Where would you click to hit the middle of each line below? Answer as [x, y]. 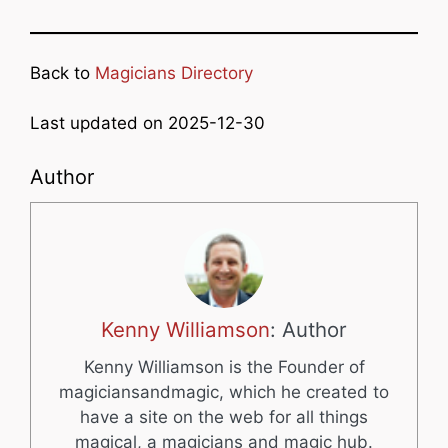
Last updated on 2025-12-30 [147, 123]
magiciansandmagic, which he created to [224, 392]
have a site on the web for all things [224, 417]
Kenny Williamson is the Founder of [224, 367]
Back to [62, 72]
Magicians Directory [174, 72]
